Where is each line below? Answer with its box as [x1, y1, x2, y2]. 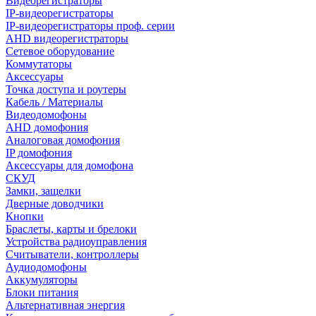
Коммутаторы [6, 58, 72, 70]
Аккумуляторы [6, 274, 78, 286]
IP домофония [6, 147, 72, 159]
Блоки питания [6, 286, 78, 298]
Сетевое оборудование [6, 45, 114, 57]
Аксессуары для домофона [6, 159, 133, 171]
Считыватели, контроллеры [6, 248, 139, 260]
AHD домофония [6, 121, 88, 133]
